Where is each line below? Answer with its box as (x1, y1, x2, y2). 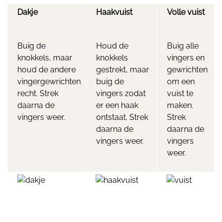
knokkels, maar (17, 53, 72, 62)
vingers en (167, 53, 205, 62)
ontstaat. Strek (96, 112, 148, 122)
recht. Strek (17, 89, 58, 98)
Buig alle (167, 41, 199, 51)
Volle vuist (167, 7, 205, 17)
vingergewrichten (17, 77, 81, 86)
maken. (167, 101, 193, 110)
